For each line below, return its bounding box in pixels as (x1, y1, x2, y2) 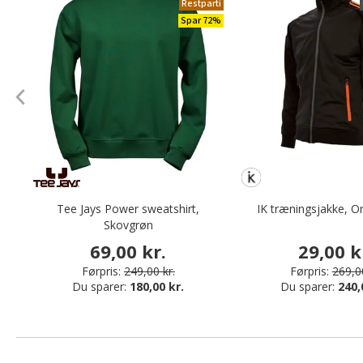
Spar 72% (180, 14, 221, 28)
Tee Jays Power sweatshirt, (57, 201, 200, 217)
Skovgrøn (103, 217, 153, 233)
